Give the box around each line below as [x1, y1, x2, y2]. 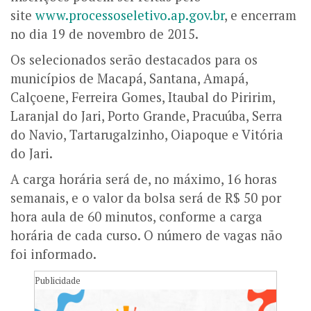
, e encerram [224, 6, 296, 24]
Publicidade [35, 274, 81, 287]
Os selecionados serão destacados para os [10, 51, 258, 68]
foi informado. [10, 245, 96, 262]
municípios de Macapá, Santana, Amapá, [10, 69, 248, 87]
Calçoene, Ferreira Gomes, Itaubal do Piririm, [10, 88, 275, 106]
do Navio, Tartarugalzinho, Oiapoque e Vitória [10, 126, 283, 143]
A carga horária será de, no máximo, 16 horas [10, 170, 277, 187]
